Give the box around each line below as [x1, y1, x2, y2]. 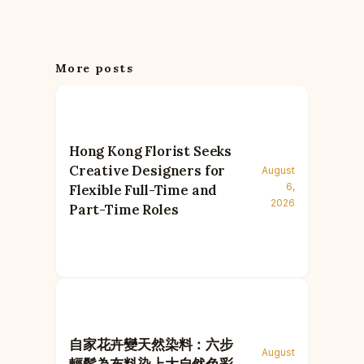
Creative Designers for [69, 161, 226, 180]
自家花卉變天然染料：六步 [69, 335, 233, 353]
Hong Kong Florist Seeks [69, 141, 232, 160]
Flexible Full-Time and [69, 180, 218, 199]
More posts [55, 61, 133, 76]
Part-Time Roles [69, 200, 179, 219]
